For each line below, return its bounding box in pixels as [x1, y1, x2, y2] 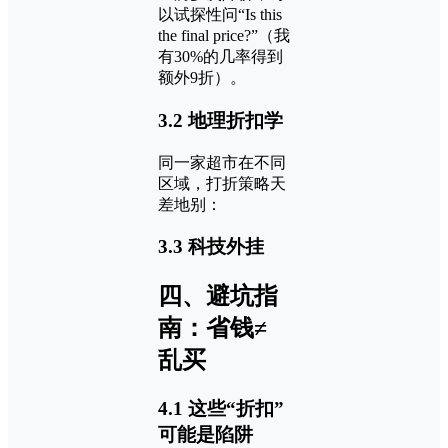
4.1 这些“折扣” [158, 398, 284, 420]
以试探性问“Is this [158, 6, 282, 24]
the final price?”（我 [158, 27, 290, 45]
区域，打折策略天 [158, 174, 286, 192]
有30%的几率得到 [158, 48, 283, 66]
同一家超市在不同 [158, 153, 286, 171]
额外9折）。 [158, 69, 246, 87]
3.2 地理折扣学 [158, 110, 283, 131]
